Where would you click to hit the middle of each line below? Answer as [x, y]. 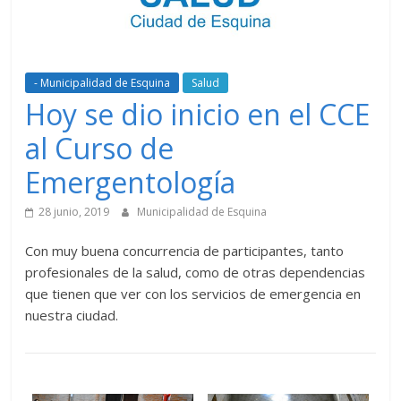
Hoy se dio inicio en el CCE [198, 114]
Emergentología [131, 182]
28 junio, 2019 [74, 211]
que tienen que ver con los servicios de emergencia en [193, 293]
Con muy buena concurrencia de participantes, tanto [185, 250]
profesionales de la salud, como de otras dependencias [196, 272]
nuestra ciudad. [72, 315]
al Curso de [100, 148]
